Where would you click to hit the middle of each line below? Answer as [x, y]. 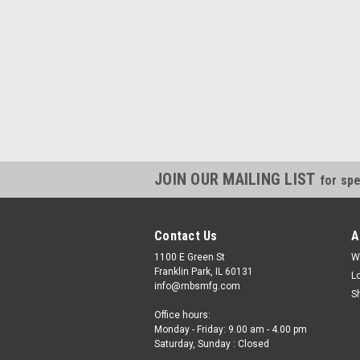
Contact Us [186, 236]
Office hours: [182, 315]
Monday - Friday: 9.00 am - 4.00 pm [231, 329]
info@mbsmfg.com [197, 286]
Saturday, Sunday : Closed [212, 344]
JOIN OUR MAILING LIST [237, 179]
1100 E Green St [190, 257]
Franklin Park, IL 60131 [204, 272]
